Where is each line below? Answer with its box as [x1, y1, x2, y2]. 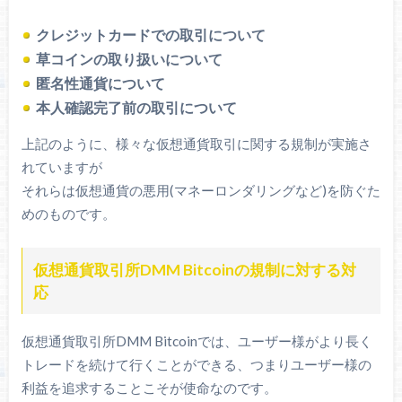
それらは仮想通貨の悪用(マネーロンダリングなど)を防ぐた [21, 182, 380, 199]
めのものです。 [21, 205, 116, 223]
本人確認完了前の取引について [35, 99, 237, 117]
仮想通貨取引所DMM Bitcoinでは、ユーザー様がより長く [21, 333, 372, 350]
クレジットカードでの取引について [35, 26, 266, 44]
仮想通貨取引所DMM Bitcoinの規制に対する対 [32, 260, 356, 280]
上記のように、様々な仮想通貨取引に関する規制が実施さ [21, 135, 371, 153]
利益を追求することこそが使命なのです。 [21, 380, 277, 397]
